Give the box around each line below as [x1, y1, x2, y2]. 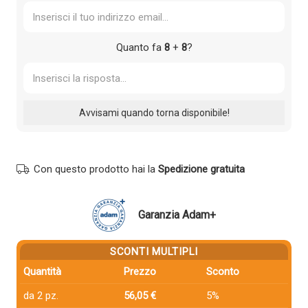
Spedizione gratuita [158, 163, 245, 176]
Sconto [206, 265, 239, 278]
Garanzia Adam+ [138, 208, 217, 222]
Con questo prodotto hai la [34, 163, 158, 176]
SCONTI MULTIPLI [109, 245, 199, 258]
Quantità [23, 265, 61, 278]
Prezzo [124, 265, 156, 278]
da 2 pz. [23, 289, 58, 302]
